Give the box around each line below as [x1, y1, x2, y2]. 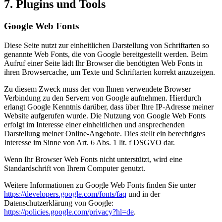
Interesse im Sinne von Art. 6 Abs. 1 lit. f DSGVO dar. [4, 138, 175, 147]
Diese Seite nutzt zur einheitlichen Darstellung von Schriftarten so [4, 41, 209, 50]
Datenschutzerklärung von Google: [4, 198, 113, 207]
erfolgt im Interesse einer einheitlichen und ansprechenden [4, 120, 185, 129]
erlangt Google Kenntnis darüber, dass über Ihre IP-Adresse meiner [4, 102, 214, 111]
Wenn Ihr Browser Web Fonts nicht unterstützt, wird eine [4, 155, 182, 164]
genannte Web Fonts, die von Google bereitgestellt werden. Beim [4, 50, 208, 58]
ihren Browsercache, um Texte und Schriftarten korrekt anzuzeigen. [4, 67, 215, 76]
